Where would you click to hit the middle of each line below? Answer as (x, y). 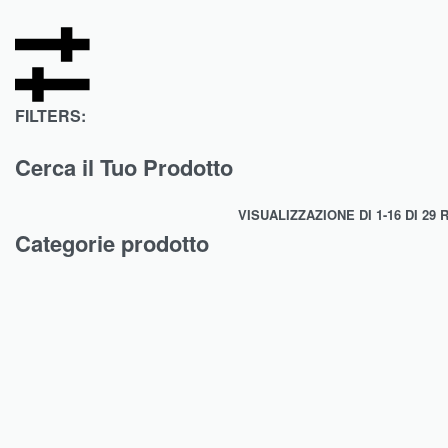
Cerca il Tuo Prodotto (124, 167)
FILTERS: (50, 115)
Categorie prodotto (112, 243)
